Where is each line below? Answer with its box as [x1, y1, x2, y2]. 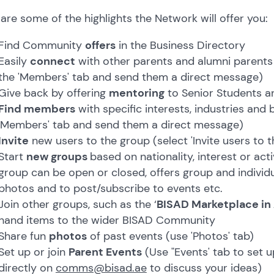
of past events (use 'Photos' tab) [86, 228, 254, 243]
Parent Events [68, 244, 142, 259]
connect [29, 53, 75, 68]
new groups [26, 149, 90, 164]
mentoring [108, 85, 165, 100]
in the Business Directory [115, 37, 245, 53]
